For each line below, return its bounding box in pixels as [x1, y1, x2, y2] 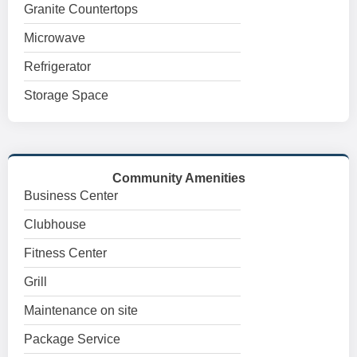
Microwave [24, 31, 85, 45]
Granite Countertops [24, 2, 138, 16]
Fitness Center [24, 246, 107, 260]
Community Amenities [112, 171, 245, 185]
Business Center [24, 189, 118, 202]
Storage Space [24, 88, 108, 102]
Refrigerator [24, 60, 91, 73]
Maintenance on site [24, 304, 138, 317]
